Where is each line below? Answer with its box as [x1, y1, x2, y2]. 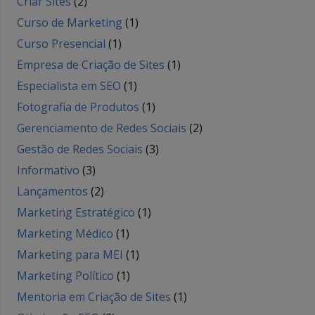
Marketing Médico [17, 226, 113, 242]
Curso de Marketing [17, 15, 122, 31]
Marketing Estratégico [17, 205, 135, 221]
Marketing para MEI [17, 247, 123, 263]
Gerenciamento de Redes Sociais [17, 120, 186, 136]
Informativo [17, 162, 79, 179]
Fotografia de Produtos [17, 99, 139, 115]
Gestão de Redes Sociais [17, 141, 143, 157]
